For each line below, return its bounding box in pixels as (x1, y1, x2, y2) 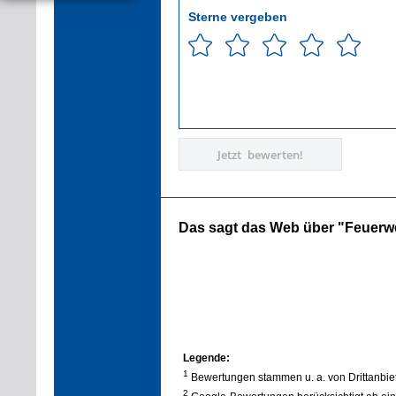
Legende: (182, 352, 230, 365)
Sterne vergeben (187, 9, 287, 24)
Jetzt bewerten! (217, 148, 303, 160)
